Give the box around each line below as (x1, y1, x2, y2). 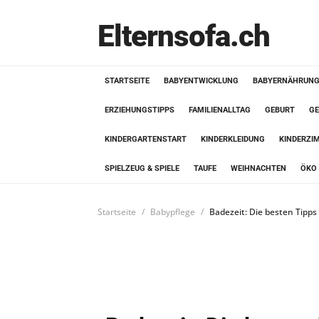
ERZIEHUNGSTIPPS (105, 105, 174, 115)
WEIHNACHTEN (231, 164, 286, 173)
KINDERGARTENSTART (105, 135, 187, 144)
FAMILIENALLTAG (189, 105, 251, 115)
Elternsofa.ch (98, 19, 270, 53)
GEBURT (265, 105, 295, 115)
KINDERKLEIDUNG (201, 135, 265, 144)
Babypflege (150, 206, 195, 218)
